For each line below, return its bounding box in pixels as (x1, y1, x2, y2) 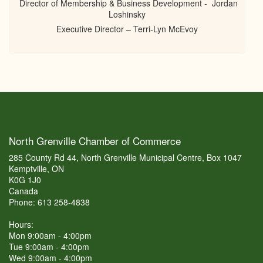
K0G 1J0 (9, 174, 41, 186)
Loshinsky (109, 8, 146, 20)
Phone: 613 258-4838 (9, 196, 90, 208)
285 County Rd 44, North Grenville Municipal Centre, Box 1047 (9, 151, 242, 163)
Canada (9, 185, 38, 197)
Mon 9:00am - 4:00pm (9, 230, 92, 241)
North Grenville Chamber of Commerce (9, 133, 181, 148)
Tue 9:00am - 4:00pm (9, 241, 89, 252)
